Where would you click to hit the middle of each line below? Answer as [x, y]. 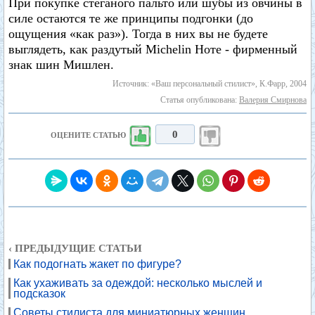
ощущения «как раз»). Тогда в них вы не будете [138, 34]
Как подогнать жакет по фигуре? [97, 264]
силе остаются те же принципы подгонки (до [131, 18]
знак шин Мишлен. [61, 65]
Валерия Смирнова [273, 100]
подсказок [39, 294]
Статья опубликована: [200, 100]
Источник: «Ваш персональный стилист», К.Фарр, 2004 [210, 84]
